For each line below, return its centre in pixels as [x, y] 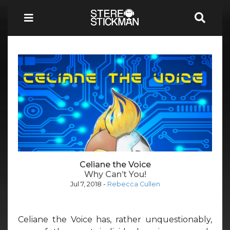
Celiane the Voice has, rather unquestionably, [115, 219]
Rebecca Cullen [133, 184]
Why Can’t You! [115, 174]
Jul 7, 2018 [86, 184]
